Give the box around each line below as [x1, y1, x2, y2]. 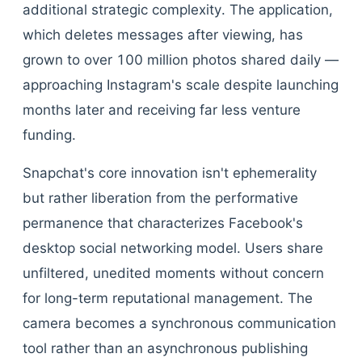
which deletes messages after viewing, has [23, 27, 303, 43]
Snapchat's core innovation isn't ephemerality [23, 165, 317, 181]
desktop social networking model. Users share [23, 240, 323, 256]
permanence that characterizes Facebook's [23, 215, 303, 231]
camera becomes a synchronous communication [23, 315, 336, 331]
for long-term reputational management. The [23, 290, 313, 306]
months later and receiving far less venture [23, 102, 301, 118]
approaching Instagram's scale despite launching [23, 77, 339, 93]
